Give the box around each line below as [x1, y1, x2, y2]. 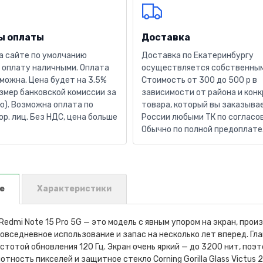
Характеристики [36, 184, 112, 194]
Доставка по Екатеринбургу [141, 50, 254, 60]
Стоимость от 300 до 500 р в [141, 75, 257, 85]
